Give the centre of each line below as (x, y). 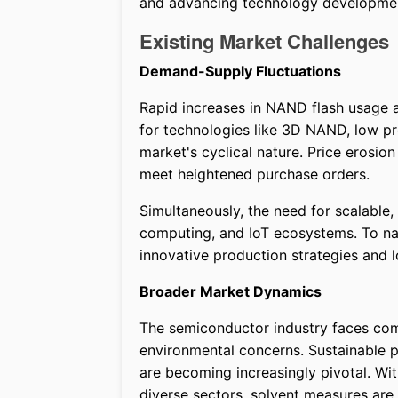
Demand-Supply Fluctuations (240, 72)
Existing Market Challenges (264, 41)
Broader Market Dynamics (231, 292)
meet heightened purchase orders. (255, 175)
